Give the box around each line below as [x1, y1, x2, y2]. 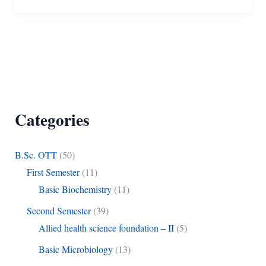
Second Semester [26, 204, 91, 217]
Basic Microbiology [38, 243, 113, 256]
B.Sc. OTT [14, 148, 57, 161]
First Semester [26, 166, 80, 179]
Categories [14, 108, 90, 132]
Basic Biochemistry [38, 183, 112, 196]
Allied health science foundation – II [38, 221, 174, 235]
